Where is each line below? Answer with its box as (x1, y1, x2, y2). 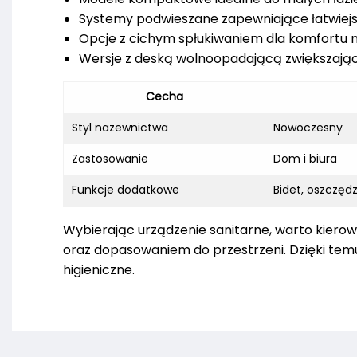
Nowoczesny (273, 120, 343, 136)
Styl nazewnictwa (72, 120, 168, 136)
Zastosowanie (72, 151, 148, 167)
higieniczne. (63, 261, 135, 280)
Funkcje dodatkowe (72, 182, 179, 198)
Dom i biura (273, 151, 337, 167)
